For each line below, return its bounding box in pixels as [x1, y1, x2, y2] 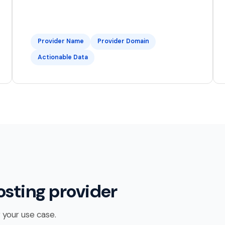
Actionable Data [37, 53, 88, 62]
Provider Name [37, 37, 84, 46]
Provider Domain [97, 37, 149, 46]
